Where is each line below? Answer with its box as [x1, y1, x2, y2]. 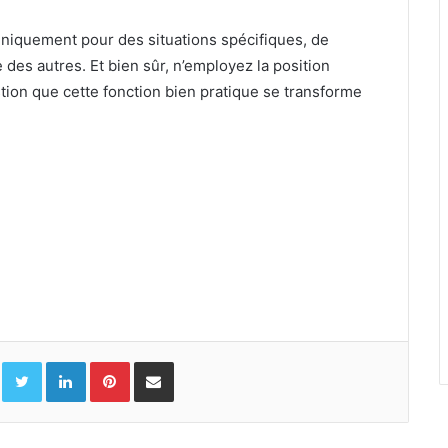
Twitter [40, 352, 85, 369]
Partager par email [172, 352, 205, 369]
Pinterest [128, 352, 186, 369]
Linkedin [84, 352, 137, 369]
